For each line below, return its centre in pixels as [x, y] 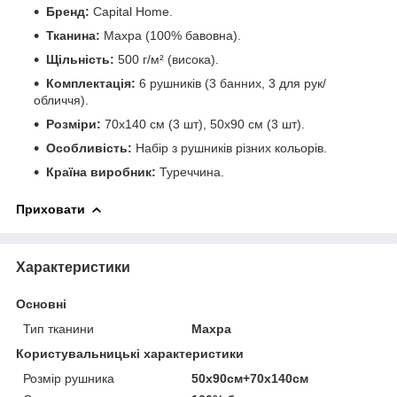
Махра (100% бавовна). [171, 35]
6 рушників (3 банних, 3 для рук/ [231, 83]
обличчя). [61, 100]
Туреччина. [190, 172]
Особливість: [89, 148]
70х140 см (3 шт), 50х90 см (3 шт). [203, 124]
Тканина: [73, 35]
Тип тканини [58, 329]
